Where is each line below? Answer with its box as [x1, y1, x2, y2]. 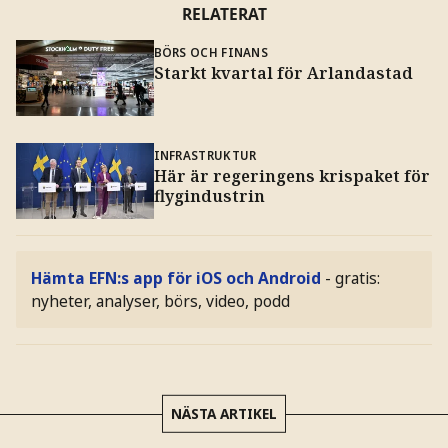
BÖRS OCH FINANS [153, 43, 268, 60]
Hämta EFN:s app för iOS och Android [31, 266, 322, 289]
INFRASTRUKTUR [153, 147, 257, 164]
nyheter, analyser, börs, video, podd [31, 289, 291, 312]
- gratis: [325, 266, 381, 289]
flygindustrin [153, 185, 265, 208]
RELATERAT [181, 3, 267, 26]
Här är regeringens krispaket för [153, 165, 430, 188]
